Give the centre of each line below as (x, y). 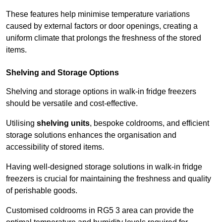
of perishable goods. (43, 191)
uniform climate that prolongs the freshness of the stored (104, 38)
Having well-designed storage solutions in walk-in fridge (104, 167)
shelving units (63, 123)
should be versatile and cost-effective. (73, 104)
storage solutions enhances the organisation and (91, 135)
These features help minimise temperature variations (98, 14)
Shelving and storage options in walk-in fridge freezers (101, 92)
